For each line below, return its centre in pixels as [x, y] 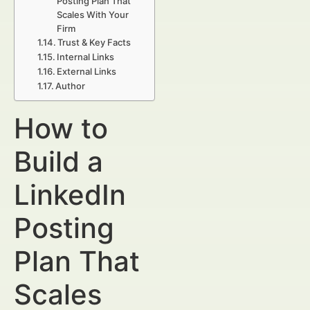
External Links [87, 71]
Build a [58, 162]
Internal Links [86, 57]
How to [61, 128]
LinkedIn [70, 195]
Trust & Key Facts [94, 42]
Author [71, 86]
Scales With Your [93, 15]
